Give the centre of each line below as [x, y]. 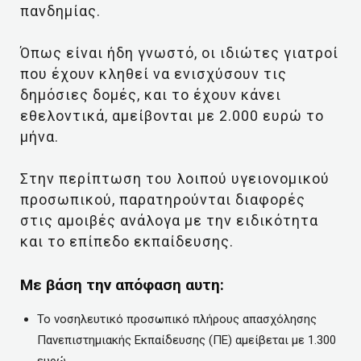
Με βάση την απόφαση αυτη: [124, 285]
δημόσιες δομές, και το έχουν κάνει [151, 95]
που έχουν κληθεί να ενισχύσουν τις [154, 74]
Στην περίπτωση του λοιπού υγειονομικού [175, 178]
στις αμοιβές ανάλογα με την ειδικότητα [169, 220]
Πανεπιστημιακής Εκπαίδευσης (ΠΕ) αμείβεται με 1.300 [187, 340]
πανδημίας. [60, 11]
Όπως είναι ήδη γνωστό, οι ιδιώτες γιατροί [179, 53]
